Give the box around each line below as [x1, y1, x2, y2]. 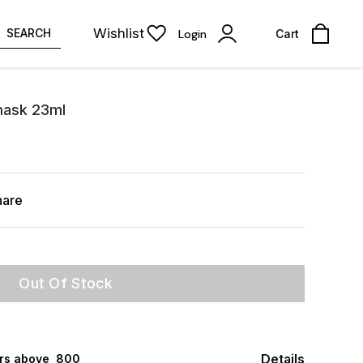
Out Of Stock [19, 275, 113, 292]
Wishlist [93, 25, 144, 41]
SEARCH [6, 26, 51, 40]
